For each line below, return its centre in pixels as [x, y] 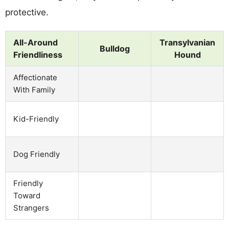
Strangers [31, 208]
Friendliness [38, 54]
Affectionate [35, 77]
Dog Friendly [37, 154]
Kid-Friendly [36, 119]
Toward [27, 195]
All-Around [36, 42]
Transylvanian [187, 42]
